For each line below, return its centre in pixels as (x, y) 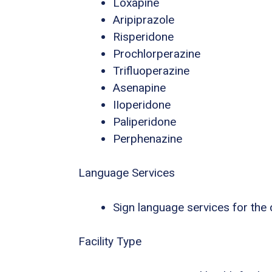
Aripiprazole (144, 19)
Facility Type (110, 242)
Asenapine (139, 87)
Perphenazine (148, 138)
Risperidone (143, 36)
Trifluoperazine (151, 70)
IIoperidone (142, 104)
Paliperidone (144, 121)
